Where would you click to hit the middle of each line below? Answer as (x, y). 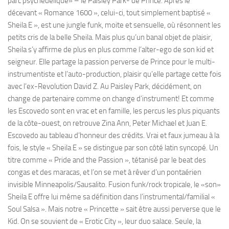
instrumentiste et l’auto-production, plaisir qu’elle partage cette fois (114, 74)
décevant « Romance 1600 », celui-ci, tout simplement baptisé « (109, 13)
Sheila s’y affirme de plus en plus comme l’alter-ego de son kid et (111, 50)
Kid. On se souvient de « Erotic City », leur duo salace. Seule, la (104, 222)
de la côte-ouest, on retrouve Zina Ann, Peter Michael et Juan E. (107, 123)
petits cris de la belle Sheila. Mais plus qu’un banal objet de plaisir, (110, 38)
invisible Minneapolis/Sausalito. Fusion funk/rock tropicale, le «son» (114, 185)
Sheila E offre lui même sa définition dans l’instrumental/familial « (111, 197)
